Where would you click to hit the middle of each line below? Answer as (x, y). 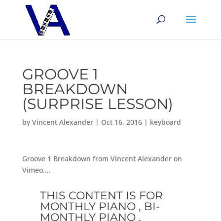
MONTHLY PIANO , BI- (100, 206)
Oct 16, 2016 (121, 122)
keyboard (165, 122)
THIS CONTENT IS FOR (101, 196)
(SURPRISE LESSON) (97, 104)
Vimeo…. (36, 170)
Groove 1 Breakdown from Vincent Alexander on (102, 159)
